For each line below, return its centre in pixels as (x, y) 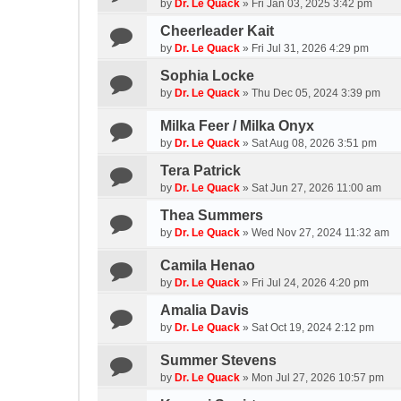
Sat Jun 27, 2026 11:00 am (316, 188)
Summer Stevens (218, 360)
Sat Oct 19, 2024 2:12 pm (313, 328)
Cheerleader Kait (217, 31)
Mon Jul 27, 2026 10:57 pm (318, 378)
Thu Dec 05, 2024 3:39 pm (316, 93)
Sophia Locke (207, 76)
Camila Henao (208, 265)
